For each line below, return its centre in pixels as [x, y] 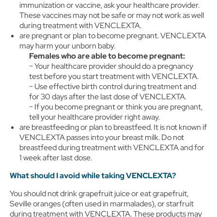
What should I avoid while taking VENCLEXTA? [93, 176]
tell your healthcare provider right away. [94, 117]
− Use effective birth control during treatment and [113, 86]
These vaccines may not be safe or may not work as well [112, 15]
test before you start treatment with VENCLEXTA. [114, 76]
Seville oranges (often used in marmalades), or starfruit [102, 204]
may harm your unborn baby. [67, 46]
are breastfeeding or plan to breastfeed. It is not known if [113, 127]
